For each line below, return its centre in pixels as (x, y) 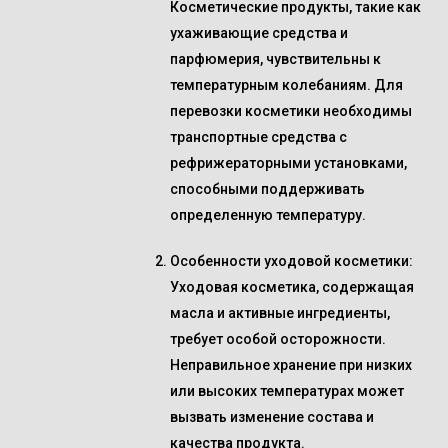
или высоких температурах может (287, 391)
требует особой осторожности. (278, 339)
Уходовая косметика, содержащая (292, 287)
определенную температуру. (268, 215)
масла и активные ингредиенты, (280, 313)
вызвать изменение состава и (272, 417)
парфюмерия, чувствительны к (275, 59)
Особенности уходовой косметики (289, 261)
